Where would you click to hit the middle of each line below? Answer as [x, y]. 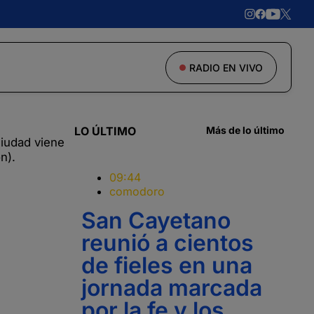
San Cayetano [156, 220]
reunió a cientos [168, 243]
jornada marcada [172, 288]
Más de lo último [245, 130]
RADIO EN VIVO [226, 67]
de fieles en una [167, 265]
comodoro [137, 191]
